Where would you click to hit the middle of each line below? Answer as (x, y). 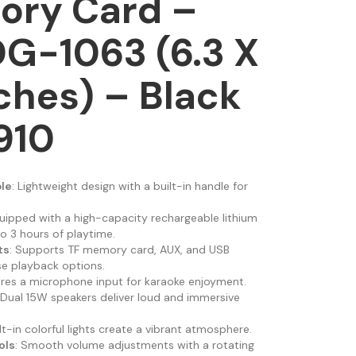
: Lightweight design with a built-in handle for (130, 186)
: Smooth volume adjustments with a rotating (134, 345)
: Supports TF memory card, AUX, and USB (119, 250)
